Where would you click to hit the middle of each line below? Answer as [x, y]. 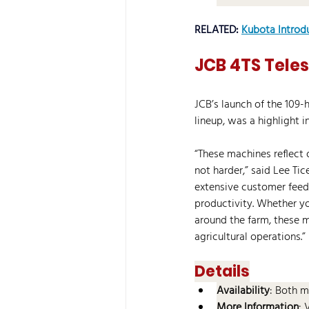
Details [222, 271]
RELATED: [218, 30]
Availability [243, 291]
